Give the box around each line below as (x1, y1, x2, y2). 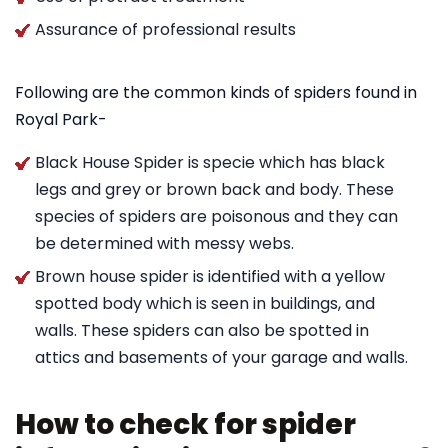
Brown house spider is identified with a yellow (35, 265, 385, 288)
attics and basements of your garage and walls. (35, 346, 408, 369)
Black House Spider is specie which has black (35, 151, 385, 174)
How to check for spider (15, 405, 356, 444)
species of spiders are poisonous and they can (35, 205, 398, 228)
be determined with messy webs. (35, 232, 294, 255)
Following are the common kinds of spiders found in (15, 81, 417, 104)
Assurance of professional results (35, 18, 296, 41)
